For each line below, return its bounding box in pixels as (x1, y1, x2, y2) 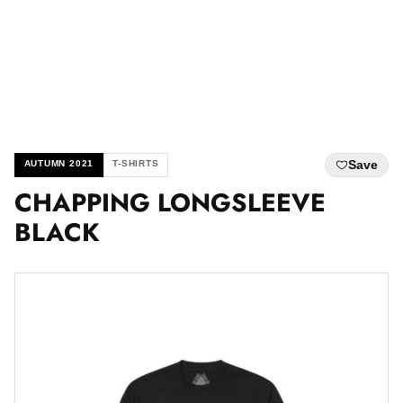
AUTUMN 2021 (23, 158, 94, 169)
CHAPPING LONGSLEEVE (14, 184, 326, 221)
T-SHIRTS (112, 158, 159, 169)
